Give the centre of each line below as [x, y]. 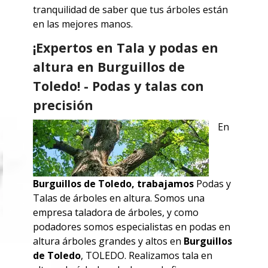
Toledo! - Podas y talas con [118, 86]
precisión [63, 105]
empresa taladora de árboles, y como [116, 213]
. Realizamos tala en [168, 256]
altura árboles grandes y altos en [108, 241]
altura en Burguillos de [109, 67]
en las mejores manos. [83, 24]
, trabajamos [164, 184]
